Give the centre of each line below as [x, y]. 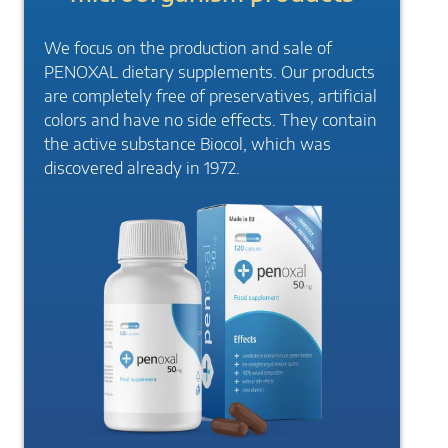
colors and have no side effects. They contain [210, 120]
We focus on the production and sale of [188, 48]
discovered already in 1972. [142, 168]
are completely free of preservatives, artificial [210, 96]
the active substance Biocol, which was [187, 144]
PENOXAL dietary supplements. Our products [209, 72]
